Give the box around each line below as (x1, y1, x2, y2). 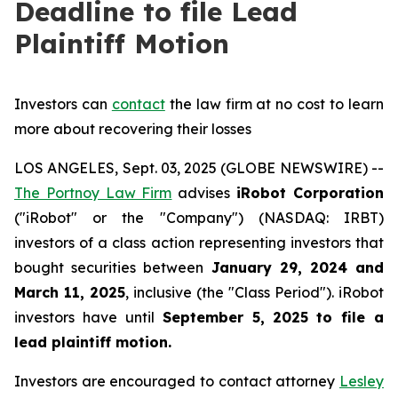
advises (171, 184, 237, 202)
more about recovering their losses (14, 120, 251, 138)
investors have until (14, 308, 163, 326)
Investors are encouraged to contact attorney (14, 372, 339, 390)
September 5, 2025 (162, 308, 309, 326)
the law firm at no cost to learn (164, 95, 385, 113)
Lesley (339, 372, 384, 390)
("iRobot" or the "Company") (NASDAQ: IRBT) (14, 209, 384, 227)
